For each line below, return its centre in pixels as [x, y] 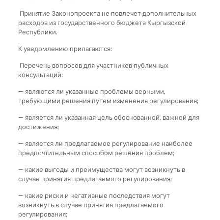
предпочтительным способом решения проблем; [96, 152]
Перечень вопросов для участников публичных [93, 65]
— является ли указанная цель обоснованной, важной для [109, 117]
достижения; [38, 126]
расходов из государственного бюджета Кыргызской [102, 22]
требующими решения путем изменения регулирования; [108, 100]
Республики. [38, 32]
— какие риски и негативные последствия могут [94, 195]
